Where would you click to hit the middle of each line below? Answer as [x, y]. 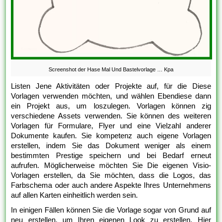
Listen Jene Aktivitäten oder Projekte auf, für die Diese [111, 86]
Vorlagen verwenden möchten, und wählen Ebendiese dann [111, 96]
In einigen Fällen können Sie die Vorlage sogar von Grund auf [111, 210]
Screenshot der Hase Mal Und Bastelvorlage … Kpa [111, 70]
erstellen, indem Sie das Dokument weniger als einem [111, 146]
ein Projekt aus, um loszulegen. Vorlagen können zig [111, 106]
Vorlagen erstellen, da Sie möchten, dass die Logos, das [111, 175]
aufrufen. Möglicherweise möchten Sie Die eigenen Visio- [111, 166]
